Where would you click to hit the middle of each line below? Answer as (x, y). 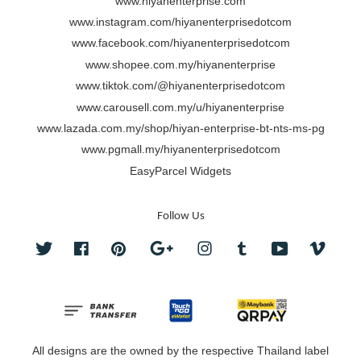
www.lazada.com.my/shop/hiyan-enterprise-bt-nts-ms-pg (180, 128)
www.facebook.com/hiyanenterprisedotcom (180, 44)
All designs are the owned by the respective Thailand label (180, 351)
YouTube (311, 248)
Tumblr (269, 248)
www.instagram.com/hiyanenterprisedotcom (180, 22)
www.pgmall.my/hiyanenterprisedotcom (180, 150)
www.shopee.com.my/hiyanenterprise (180, 64)
